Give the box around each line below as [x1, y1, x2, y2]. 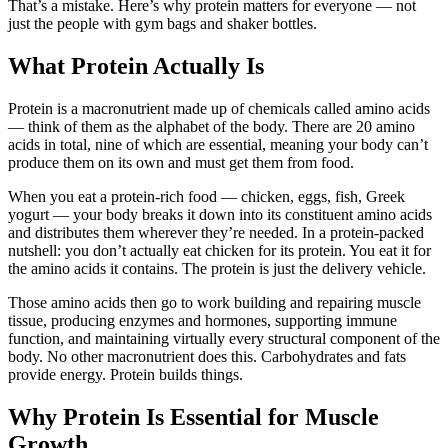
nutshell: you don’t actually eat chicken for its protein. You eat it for [8, 241, 431, 259]
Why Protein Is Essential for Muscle [8, 403, 379, 430]
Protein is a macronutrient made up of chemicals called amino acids [8, 99, 430, 117]
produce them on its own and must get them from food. [8, 153, 354, 171]
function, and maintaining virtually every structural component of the [8, 329, 440, 347]
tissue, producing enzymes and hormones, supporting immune [8, 311, 397, 329]
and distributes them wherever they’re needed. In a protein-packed [8, 223, 424, 241]
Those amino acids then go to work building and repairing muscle [8, 293, 421, 311]
